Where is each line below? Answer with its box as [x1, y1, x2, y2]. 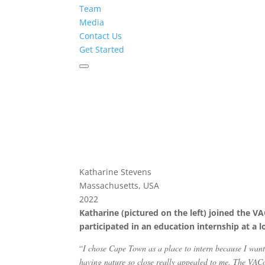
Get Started [79, 44, 125, 55]
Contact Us [79, 30, 122, 41]
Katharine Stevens [79, 166, 152, 177]
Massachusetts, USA [79, 180, 160, 191]
